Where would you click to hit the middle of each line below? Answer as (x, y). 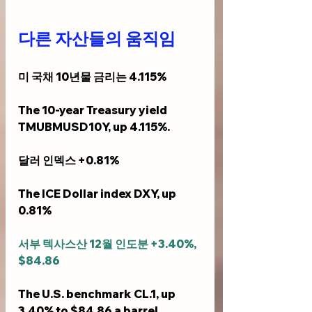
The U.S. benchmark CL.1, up (98, 294)
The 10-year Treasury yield (94, 110)
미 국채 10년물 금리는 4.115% (92, 76)
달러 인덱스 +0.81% (69, 160)
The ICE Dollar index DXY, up (98, 193)
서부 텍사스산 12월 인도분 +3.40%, (108, 243)
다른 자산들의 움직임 (97, 39)
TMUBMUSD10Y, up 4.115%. (94, 126)
